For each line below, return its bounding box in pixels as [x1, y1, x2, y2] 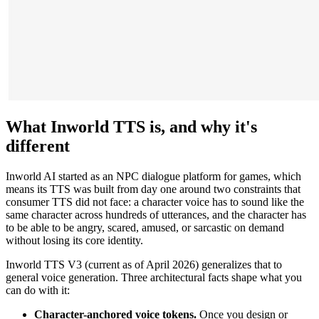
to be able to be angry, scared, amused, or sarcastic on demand [6, 221, 284, 234]
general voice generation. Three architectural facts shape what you [6, 271, 302, 283]
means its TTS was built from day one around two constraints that [6, 182, 300, 195]
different [6, 136, 70, 155]
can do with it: [6, 283, 70, 296]
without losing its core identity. [6, 234, 143, 246]
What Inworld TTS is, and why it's [6, 117, 257, 136]
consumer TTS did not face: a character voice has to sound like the [6, 195, 304, 208]
